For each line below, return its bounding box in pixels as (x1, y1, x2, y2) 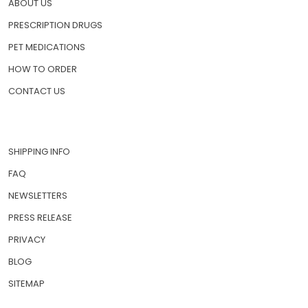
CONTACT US (8, 84, 65, 98)
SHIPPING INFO (8, 144, 70, 158)
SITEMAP (8, 276, 45, 290)
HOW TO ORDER (8, 62, 77, 76)
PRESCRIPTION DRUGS (8, 18, 102, 32)
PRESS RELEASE (8, 210, 72, 224)
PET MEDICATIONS (8, 40, 85, 54)
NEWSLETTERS (8, 188, 67, 202)
